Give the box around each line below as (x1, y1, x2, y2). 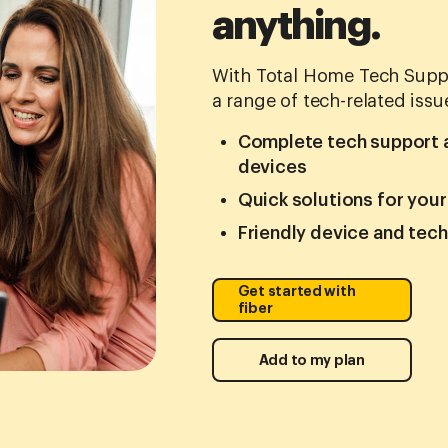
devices (237, 158, 307, 177)
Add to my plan (258, 352, 365, 367)
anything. (211, 6, 380, 47)
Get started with (237, 284, 356, 299)
